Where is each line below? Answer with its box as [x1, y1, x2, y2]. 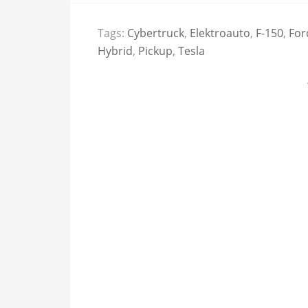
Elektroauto [190, 25, 250, 41]
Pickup [138, 43, 173, 58]
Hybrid [98, 43, 133, 58]
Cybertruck [127, 25, 184, 41]
